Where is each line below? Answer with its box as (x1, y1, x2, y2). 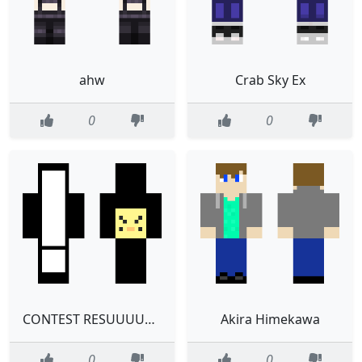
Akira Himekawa (220, 310, 320, 329)
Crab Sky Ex (234, 70, 305, 89)
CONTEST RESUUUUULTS (145, 310, 155, 329)
